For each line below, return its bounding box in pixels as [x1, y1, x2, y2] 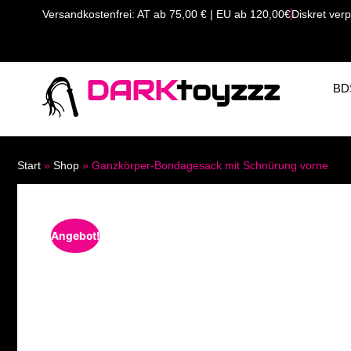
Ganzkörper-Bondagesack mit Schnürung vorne [92, 158, 328, 172]
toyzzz [176, 72, 280, 108]
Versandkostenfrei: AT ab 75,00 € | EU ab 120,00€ [42, 8, 291, 20]
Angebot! [51, 229, 100, 242]
